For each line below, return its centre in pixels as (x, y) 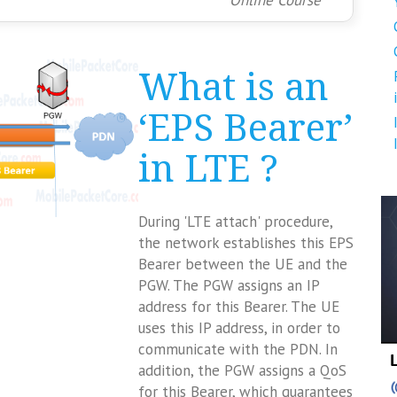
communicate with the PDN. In (237, 349)
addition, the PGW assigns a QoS (242, 370)
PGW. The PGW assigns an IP (228, 285)
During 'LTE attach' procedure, (235, 222)
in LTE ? (208, 169)
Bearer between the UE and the (242, 264)
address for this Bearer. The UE (238, 307)
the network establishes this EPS (245, 243)
